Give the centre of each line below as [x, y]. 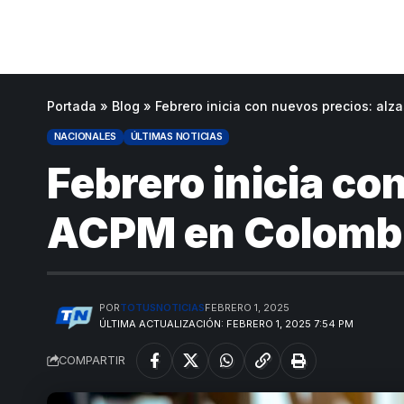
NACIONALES [85, 137]
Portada [72, 106]
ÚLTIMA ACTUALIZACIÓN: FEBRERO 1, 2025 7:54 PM [227, 323]
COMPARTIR [92, 361]
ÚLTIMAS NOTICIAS [176, 137]
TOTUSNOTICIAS [163, 307]
